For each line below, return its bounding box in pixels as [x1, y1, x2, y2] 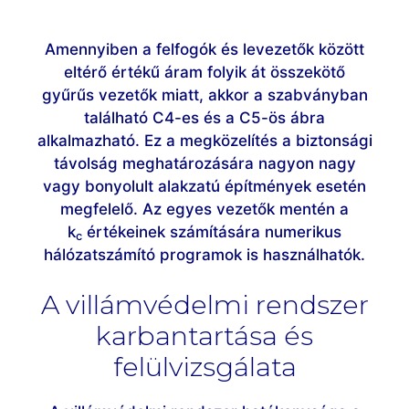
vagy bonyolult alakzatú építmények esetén [43, 176, 366, 195]
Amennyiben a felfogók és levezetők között [45, 39, 364, 58]
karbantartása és [96, 320, 313, 352]
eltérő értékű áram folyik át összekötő [64, 62, 345, 81]
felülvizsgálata [112, 351, 297, 383]
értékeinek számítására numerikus [82, 222, 341, 241]
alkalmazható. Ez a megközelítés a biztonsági [37, 131, 372, 150]
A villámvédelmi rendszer [40, 288, 369, 321]
